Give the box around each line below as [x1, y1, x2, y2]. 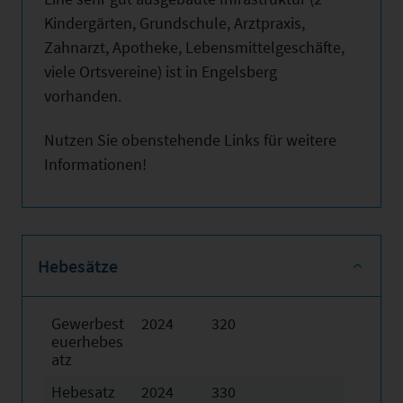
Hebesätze [38, 254, 118, 277]
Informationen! [44, 153, 147, 175]
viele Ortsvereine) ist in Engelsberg [44, 60, 277, 82]
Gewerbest [51, 312, 124, 334]
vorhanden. [44, 85, 121, 106]
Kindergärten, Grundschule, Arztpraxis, [44, 12, 305, 33]
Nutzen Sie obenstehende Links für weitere [44, 129, 336, 150]
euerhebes [51, 330, 123, 352]
